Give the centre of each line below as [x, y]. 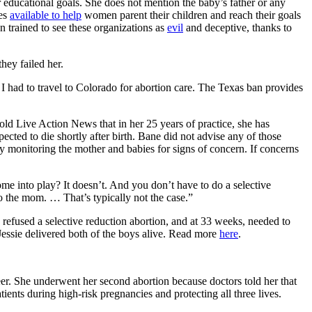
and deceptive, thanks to [237, 27]
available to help [46, 15]
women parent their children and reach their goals [191, 15]
